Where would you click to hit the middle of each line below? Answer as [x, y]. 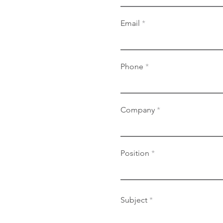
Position [135, 153]
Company [138, 110]
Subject [134, 200]
